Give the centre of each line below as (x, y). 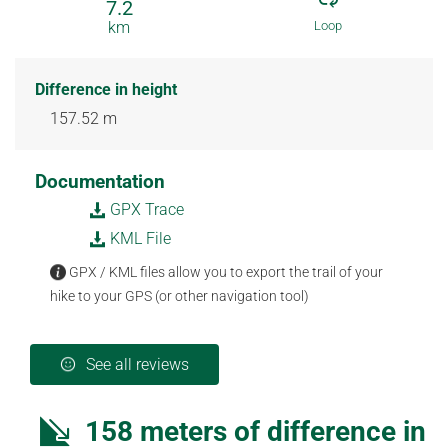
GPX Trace (145, 209)
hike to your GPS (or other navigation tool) (179, 296)
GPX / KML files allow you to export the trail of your (224, 272)
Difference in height (106, 89)
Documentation (100, 181)
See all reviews (137, 364)
